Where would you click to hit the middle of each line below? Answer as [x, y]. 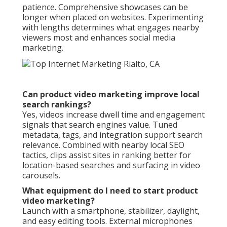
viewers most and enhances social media [99, 37]
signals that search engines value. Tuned [100, 124]
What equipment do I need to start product [110, 190]
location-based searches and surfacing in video [111, 165]
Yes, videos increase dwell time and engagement [113, 114]
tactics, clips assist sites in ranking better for [107, 155]
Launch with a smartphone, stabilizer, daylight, [111, 211]
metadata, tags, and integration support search [112, 135]
